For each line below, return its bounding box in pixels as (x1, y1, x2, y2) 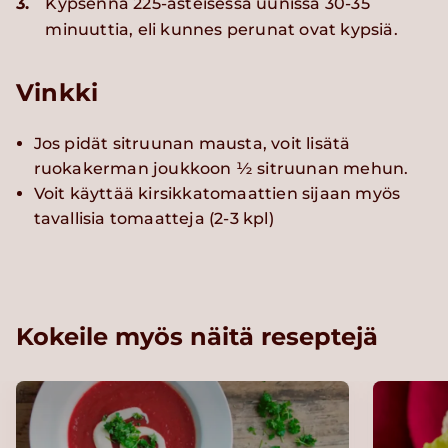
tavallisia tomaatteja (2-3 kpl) (33, 209, 274, 229)
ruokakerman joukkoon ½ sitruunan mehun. (33, 159, 409, 179)
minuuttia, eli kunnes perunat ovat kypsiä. (45, 20, 398, 40)
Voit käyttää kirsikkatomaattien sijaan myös (33, 184, 401, 204)
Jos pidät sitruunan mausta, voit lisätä (33, 134, 351, 154)
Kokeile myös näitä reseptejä (16, 322, 378, 352)
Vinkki (16, 78, 99, 108)
